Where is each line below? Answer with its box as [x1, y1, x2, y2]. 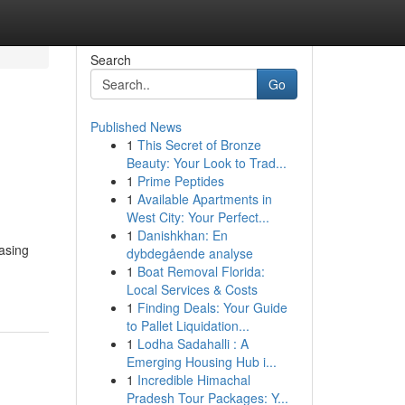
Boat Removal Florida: [137, 262, 265, 280]
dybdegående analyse [126, 244, 253, 262]
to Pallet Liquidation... [126, 316, 250, 334]
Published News [89, 118, 182, 136]
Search [89, 51, 131, 69]
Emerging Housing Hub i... [126, 353, 277, 371]
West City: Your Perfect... [126, 208, 269, 226]
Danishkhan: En [137, 226, 228, 244]
